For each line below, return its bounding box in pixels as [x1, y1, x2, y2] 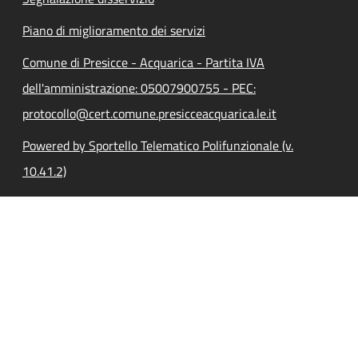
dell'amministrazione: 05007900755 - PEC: [22, 78, 256, 97]
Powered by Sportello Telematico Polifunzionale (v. [22, 135, 293, 155]
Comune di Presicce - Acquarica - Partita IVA [22, 52, 265, 72]
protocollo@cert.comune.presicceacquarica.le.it [22, 103, 276, 123]
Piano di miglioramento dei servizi [22, 20, 205, 40]
